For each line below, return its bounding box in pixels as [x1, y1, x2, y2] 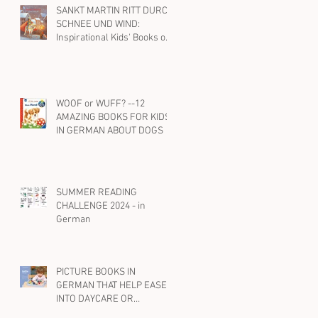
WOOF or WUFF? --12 [56, 97, 145, 110]
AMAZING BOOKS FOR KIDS [56, 111, 170, 124]
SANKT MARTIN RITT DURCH [56, 4, 174, 17]
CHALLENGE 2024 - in [56, 199, 146, 212]
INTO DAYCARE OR [56, 292, 133, 305]
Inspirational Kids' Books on [56, 31, 171, 44]
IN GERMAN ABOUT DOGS [56, 124, 163, 137]
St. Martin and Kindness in [56, 45, 165, 57]
